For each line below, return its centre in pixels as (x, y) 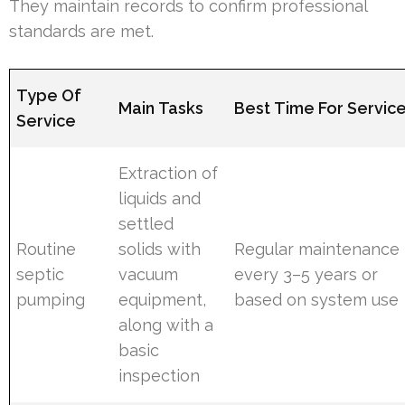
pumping (51, 299)
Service (47, 120)
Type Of (49, 95)
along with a (166, 325)
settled (146, 223)
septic (41, 274)
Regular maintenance (317, 249)
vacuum (149, 274)
